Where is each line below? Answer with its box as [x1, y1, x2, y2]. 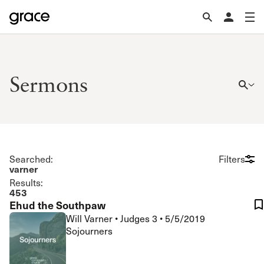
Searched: [9, 153, 53, 165]
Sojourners [66, 225, 113, 237]
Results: [9, 176, 43, 189]
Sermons [9, 71, 88, 97]
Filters [219, 153, 245, 165]
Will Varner [66, 212, 115, 225]
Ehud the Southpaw [9, 197, 105, 212]
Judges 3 [120, 212, 160, 225]
